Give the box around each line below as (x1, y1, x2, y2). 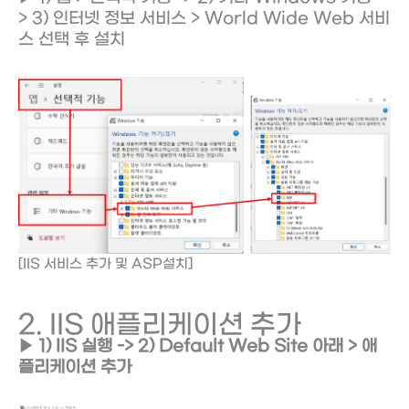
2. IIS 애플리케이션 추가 (18, 309, 301, 341)
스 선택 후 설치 (18, 30, 125, 50)
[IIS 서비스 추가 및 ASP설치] (18, 257, 193, 273)
